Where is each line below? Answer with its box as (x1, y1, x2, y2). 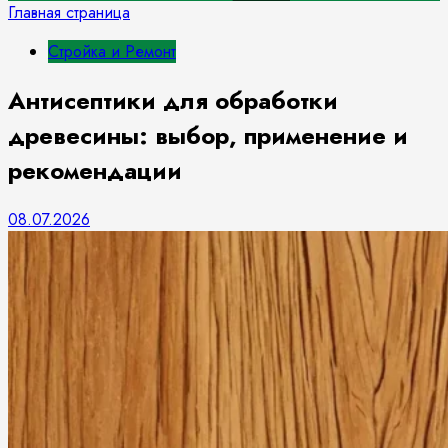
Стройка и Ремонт (48, 40, 176, 63)
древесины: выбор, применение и (8, 117, 408, 153)
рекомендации (8, 152, 182, 188)
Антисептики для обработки (8, 82, 338, 118)
